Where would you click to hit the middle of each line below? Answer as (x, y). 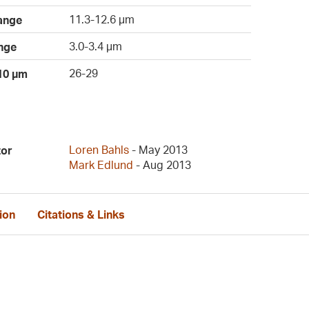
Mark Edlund (101, 165)
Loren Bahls (99, 150)
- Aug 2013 (162, 165)
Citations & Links (81, 215)
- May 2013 (159, 150)
